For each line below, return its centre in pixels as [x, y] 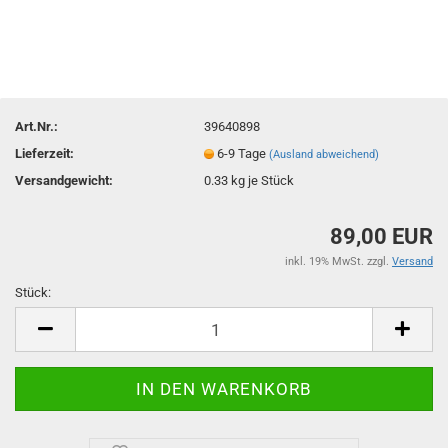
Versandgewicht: [64, 180]
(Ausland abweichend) [324, 154]
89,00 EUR [381, 236]
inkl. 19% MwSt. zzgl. [338, 261]
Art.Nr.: [36, 126]
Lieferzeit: [44, 153]
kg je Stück [261, 180]
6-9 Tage [243, 153]
